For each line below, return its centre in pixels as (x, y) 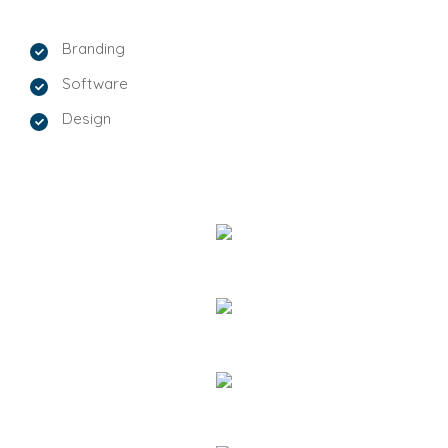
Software (95, 83)
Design (86, 118)
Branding (93, 48)
